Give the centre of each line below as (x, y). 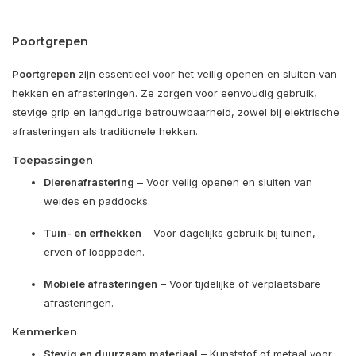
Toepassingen (52, 160)
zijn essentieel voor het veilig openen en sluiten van (206, 74)
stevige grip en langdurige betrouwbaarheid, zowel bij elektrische (176, 112)
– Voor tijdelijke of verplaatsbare (239, 284)
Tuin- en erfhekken (93, 233)
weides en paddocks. (97, 201)
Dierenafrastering (89, 182)
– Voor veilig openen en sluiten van (223, 182)
